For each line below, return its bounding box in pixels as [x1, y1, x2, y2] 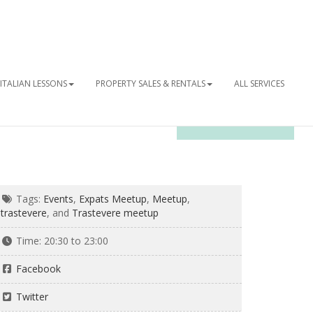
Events [43, 192, 73, 205]
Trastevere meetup [72, 206, 159, 219]
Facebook [15, 262, 61, 275]
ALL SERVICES [233, 78, 284, 89]
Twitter [15, 290, 48, 303]
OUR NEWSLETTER [191, 115, 281, 129]
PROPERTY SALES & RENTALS [95, 78, 205, 89]
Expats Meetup [78, 192, 147, 205]
